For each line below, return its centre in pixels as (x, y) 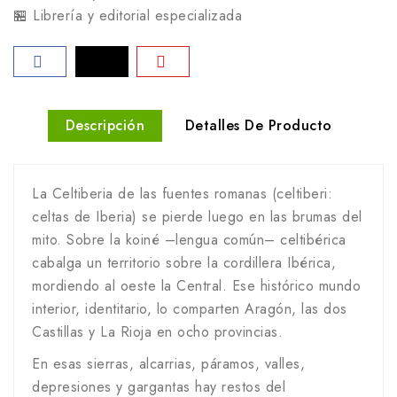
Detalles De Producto (258, 125)
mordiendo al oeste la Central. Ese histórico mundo (196, 286)
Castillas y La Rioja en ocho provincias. (157, 332)
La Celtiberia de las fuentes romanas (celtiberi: (182, 194)
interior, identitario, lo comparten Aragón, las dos (190, 309)
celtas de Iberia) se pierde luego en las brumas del (197, 217)
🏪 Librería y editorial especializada (128, 16)
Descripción (105, 125)
